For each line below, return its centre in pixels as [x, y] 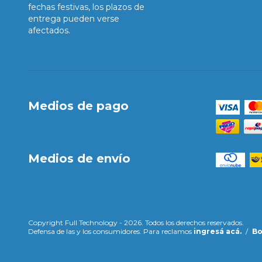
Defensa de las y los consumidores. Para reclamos [110, 232]
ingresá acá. [218, 232]
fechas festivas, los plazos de [86, 7]
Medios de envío [79, 158]
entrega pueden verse [74, 18]
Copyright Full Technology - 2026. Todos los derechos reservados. [136, 223]
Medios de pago [78, 106]
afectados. [49, 30]
